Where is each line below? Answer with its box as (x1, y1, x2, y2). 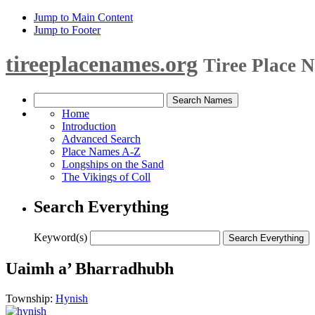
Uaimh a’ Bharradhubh (6, 259, 174, 278)
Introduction (62, 120, 116, 132)
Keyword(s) (34, 231, 87, 243)
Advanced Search (62, 132, 141, 145)
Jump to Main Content (34, 11, 133, 23)
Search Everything (34, 197, 169, 216)
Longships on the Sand (62, 157, 164, 170)
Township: (6, 292, 56, 304)
